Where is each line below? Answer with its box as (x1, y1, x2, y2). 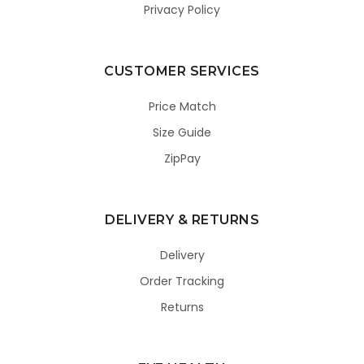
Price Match (148, 98, 216, 115)
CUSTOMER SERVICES (104, 63, 260, 80)
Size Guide (153, 124, 211, 141)
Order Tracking (140, 273, 224, 290)
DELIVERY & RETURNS (105, 212, 259, 228)
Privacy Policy (144, 2, 220, 19)
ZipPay (163, 150, 201, 167)
